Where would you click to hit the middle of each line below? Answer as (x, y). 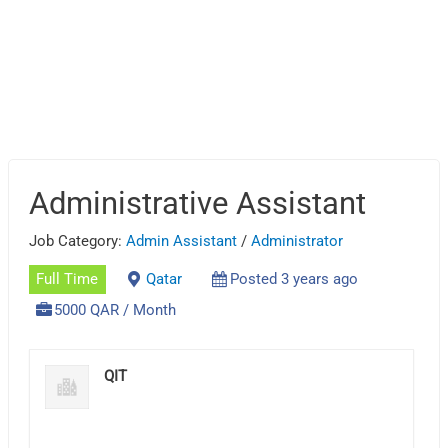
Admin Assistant (182, 240)
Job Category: (78, 240)
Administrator (297, 240)
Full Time (67, 279)
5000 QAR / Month (115, 310)
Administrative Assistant (198, 203)
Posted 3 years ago (293, 279)
